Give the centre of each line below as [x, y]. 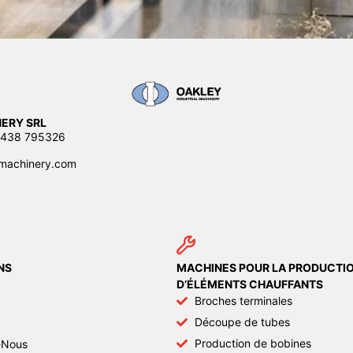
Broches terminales [243, 301]
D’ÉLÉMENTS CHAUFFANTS [250, 284]
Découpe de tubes [242, 322]
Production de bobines [253, 344]
